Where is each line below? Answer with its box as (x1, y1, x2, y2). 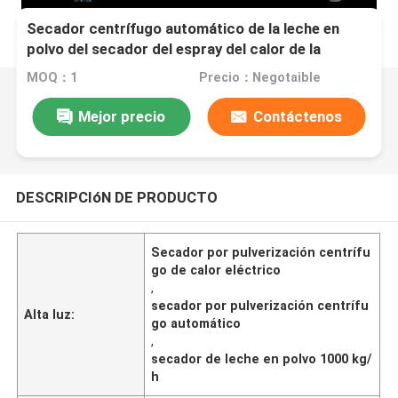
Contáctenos (252, 107, 342, 125)
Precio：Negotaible (198, 70, 321, 85)
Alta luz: (24, 306, 76, 322)
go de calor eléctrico (151, 262, 282, 277)
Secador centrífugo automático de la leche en (27, 20, 340, 38)
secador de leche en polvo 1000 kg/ (151, 351, 372, 366)
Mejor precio (78, 107, 166, 125)
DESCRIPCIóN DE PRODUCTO (15, 187, 218, 206)
